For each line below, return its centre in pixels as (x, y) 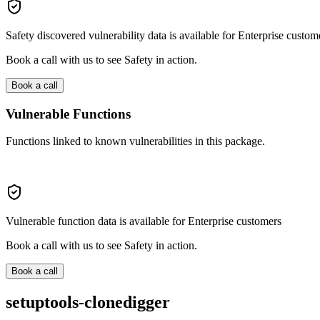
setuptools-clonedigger (88, 302)
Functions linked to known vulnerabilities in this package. (135, 141)
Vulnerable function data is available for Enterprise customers (144, 221)
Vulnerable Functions (68, 114)
